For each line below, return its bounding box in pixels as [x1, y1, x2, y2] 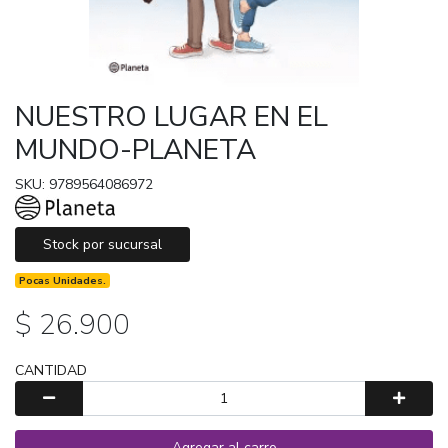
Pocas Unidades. [19, 272, 107, 288]
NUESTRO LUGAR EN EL [15, 97, 328, 136]
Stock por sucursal [43, 234, 162, 254]
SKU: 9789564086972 [15, 174, 153, 194]
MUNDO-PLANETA [15, 130, 256, 169]
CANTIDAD [15, 360, 87, 380]
